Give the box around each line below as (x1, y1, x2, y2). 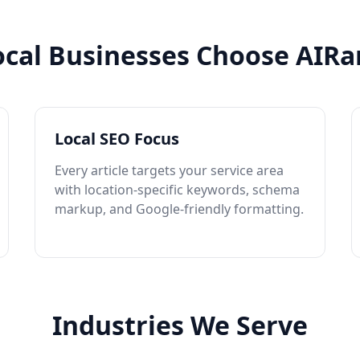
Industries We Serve (52, 308, 308, 342)
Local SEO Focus (54, 128, 179, 149)
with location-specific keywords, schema (54, 181, 300, 198)
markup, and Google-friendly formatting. (54, 200, 304, 218)
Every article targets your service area (54, 162, 284, 179)
